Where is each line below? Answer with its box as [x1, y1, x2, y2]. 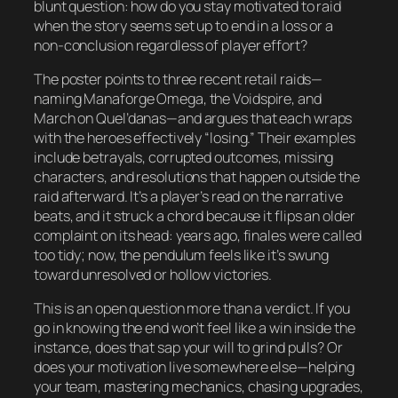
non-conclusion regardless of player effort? [34, 35, 307, 55]
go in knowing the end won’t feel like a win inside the [34, 318, 355, 338]
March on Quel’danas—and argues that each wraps [34, 108, 353, 129]
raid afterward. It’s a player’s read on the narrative [34, 187, 343, 207]
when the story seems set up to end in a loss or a [34, 15, 334, 36]
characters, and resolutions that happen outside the [34, 167, 360, 187]
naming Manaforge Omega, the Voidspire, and [34, 89, 322, 109]
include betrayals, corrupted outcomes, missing [34, 147, 334, 168]
